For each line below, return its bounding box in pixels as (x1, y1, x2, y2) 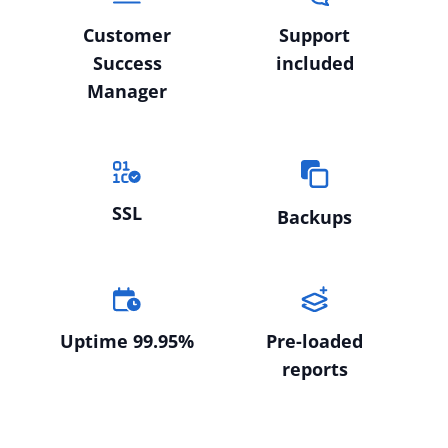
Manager (87, 78, 167, 103)
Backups (277, 204, 352, 229)
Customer (83, 22, 171, 47)
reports (281, 357, 348, 382)
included (275, 50, 354, 75)
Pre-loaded (266, 329, 363, 354)
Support (279, 22, 350, 47)
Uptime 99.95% (60, 329, 194, 354)
